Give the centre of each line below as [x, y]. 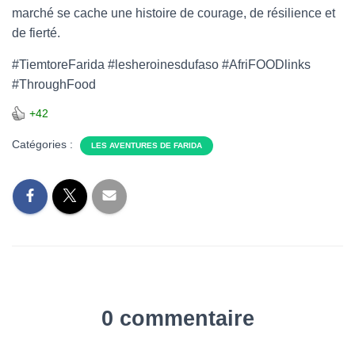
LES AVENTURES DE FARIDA [147, 146]
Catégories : [44, 145]
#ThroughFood [54, 85]
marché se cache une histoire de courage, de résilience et [174, 13]
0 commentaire [177, 319]
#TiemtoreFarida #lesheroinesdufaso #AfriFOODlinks [161, 65]
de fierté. [36, 33]
